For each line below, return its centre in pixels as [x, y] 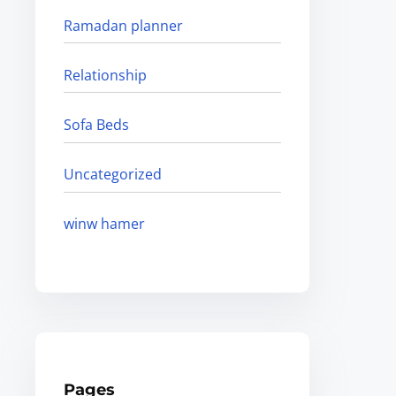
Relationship [106, 75]
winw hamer [105, 224]
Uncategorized [113, 175]
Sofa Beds [97, 125]
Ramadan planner [124, 25]
